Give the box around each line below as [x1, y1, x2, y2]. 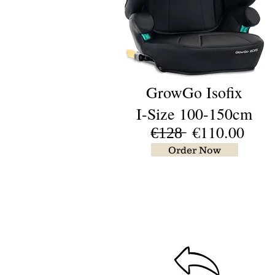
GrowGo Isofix [146, 82, 242, 103]
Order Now [168, 144, 221, 155]
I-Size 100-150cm [136, 103, 252, 124]
